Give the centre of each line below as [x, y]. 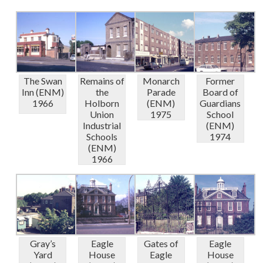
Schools [102, 137]
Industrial [102, 126]
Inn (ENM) [43, 92]
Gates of [161, 243]
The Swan [43, 81]
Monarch [161, 81]
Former [220, 81]
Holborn [102, 103]
